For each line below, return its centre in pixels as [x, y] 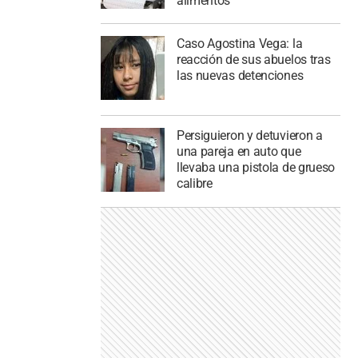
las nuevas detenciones [240, 76]
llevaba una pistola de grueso [256, 168]
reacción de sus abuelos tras [253, 60]
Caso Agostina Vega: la [239, 44]
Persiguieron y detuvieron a [249, 136]
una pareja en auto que [239, 152]
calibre [194, 184]
